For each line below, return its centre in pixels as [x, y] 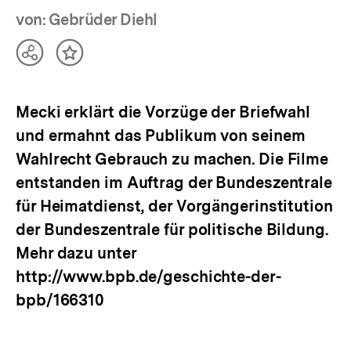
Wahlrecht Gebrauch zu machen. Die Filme [172, 159]
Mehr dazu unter [76, 253]
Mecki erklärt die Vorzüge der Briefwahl [163, 112]
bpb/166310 [60, 300]
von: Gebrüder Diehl [87, 19]
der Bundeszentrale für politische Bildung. [172, 229]
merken [94, 75]
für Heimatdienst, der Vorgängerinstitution [174, 206]
